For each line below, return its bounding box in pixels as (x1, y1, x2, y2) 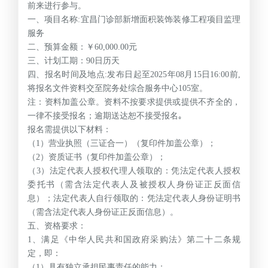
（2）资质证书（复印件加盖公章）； (28, 152, 166, 162)
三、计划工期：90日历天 (28, 56, 120, 65)
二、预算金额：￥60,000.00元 (28, 42, 137, 51)
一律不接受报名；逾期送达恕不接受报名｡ (28, 111, 182, 120)
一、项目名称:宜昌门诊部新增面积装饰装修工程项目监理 (28, 14, 240, 24)
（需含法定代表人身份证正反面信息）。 (28, 207, 178, 217)
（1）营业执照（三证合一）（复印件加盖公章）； (28, 138, 216, 148)
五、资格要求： (28, 221, 86, 230)
